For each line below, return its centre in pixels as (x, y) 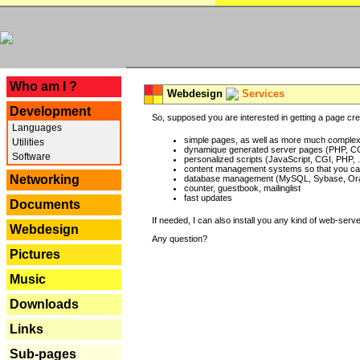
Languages (36, 128)
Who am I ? (43, 86)
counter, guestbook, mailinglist (242, 188)
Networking (45, 180)
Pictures (35, 254)
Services (263, 94)
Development (50, 111)
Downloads (44, 304)
